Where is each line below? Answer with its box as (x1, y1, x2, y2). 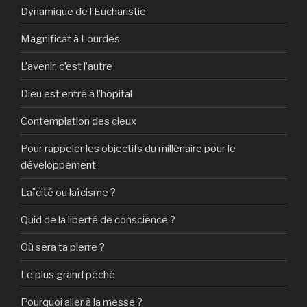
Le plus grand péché (21, 268, 115, 281)
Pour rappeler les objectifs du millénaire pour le (21, 142, 236, 155)
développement (21, 158, 96, 171)
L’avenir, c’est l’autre (21, 60, 112, 73)
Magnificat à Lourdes (21, 32, 120, 45)
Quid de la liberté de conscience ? (21, 213, 175, 226)
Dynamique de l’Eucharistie (21, 5, 146, 18)
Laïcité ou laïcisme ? (21, 186, 116, 199)
